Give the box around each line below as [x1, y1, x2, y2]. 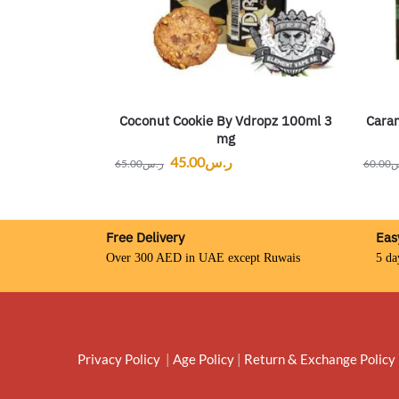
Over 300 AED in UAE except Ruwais [106, 250, 300, 265]
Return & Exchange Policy [244, 350, 395, 367]
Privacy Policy [77, 350, 160, 367]
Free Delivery [106, 229, 184, 247]
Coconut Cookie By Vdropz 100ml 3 [118, 111, 332, 129]
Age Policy [173, 350, 234, 367]
